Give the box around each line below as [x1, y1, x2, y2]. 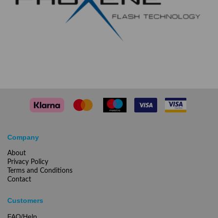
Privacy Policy [7, 158, 48, 165]
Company [7, 133, 41, 141]
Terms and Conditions [7, 167, 73, 174]
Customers [7, 196, 43, 204]
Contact [7, 176, 31, 183]
